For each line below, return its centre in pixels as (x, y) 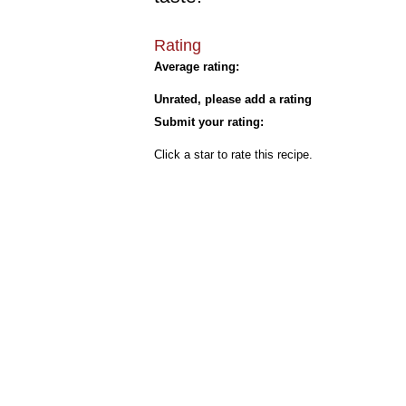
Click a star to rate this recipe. (233, 155)
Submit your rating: (209, 122)
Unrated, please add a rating (233, 99)
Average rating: (197, 67)
